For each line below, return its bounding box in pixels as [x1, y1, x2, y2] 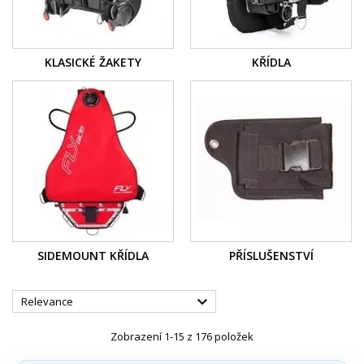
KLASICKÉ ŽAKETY [45, 54, 141, 70]
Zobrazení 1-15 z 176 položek [110, 328, 253, 344]
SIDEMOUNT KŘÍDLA [37, 247, 149, 263]
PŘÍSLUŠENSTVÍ [228, 247, 314, 263]
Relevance [21, 293, 73, 309]
